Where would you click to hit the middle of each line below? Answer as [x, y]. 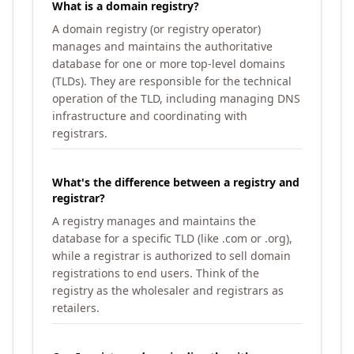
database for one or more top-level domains [169, 64]
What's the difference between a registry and [176, 182]
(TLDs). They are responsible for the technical [172, 81]
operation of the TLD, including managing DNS [176, 98]
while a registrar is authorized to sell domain [171, 256]
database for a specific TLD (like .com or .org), [172, 238]
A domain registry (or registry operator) [156, 29]
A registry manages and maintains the [154, 221]
